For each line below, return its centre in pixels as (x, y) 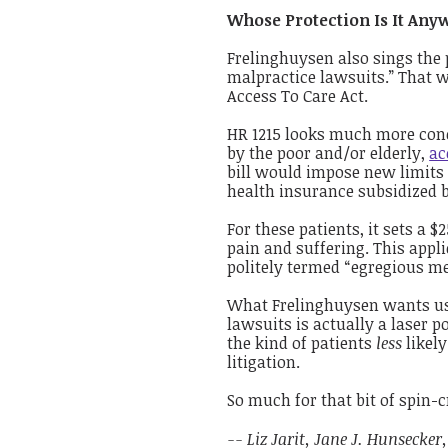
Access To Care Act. (298, 95)
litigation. (264, 362)
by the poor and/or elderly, (328, 152)
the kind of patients (302, 343)
